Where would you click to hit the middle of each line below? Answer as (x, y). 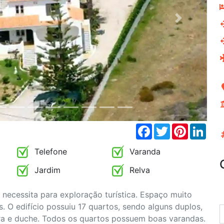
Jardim (46, 170)
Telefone (49, 152)
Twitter (183, 128)
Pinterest (205, 128)
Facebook (171, 128)
